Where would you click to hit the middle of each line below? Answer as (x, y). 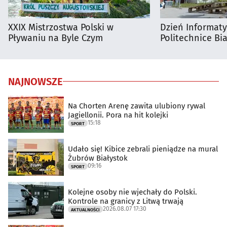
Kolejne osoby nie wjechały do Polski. (133, 192)
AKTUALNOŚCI (85, 210)
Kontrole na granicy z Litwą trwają (126, 201)
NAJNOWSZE (35, 81)
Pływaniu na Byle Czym (55, 38)
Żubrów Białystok (98, 158)
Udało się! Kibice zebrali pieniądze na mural (143, 149)
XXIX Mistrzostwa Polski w (61, 27)
